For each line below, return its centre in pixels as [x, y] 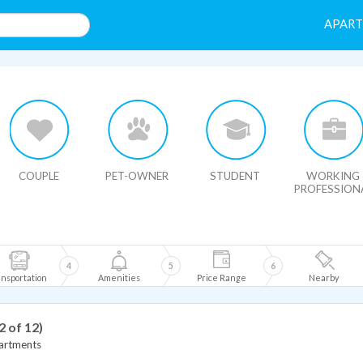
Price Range [221, 278]
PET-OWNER [137, 176]
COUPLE [39, 176]
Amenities [119, 278]
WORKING [333, 176]
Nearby [323, 278]
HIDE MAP [48, 77]
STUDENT [235, 176]
